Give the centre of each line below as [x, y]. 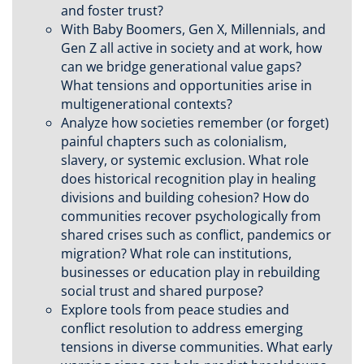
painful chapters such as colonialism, [174, 142]
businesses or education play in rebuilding [191, 273]
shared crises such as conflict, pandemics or [196, 235]
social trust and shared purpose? [162, 291]
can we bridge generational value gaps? [181, 67]
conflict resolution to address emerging [182, 329]
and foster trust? [112, 11]
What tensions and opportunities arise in [186, 86]
